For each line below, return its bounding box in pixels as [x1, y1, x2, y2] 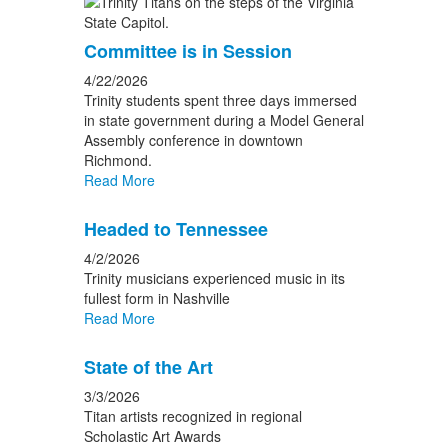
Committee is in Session [83, 38, 292, 64]
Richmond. [83, 150, 152, 170]
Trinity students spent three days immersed [83, 90, 357, 110]
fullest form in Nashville [83, 288, 230, 308]
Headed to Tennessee [83, 216, 268, 242]
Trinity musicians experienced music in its [83, 268, 345, 288]
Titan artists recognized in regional [83, 406, 302, 426]
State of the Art [83, 354, 213, 380]
